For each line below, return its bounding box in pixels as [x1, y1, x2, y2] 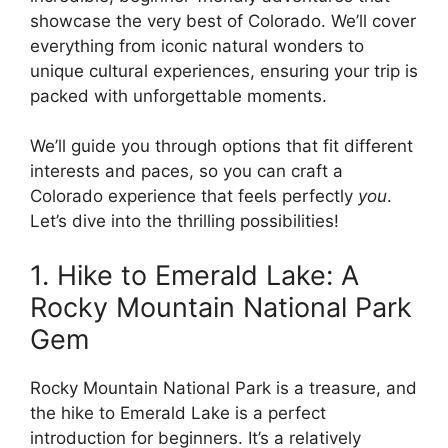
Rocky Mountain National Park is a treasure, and [30, 377, 417, 398]
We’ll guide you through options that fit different [30, 136, 413, 157]
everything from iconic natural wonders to [30, 35, 364, 56]
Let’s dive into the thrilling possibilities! [30, 211, 339, 232]
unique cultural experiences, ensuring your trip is [30, 60, 418, 81]
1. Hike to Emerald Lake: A [30, 258, 359, 292]
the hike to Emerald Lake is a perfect [30, 402, 326, 423]
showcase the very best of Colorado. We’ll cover [30, 10, 416, 31]
